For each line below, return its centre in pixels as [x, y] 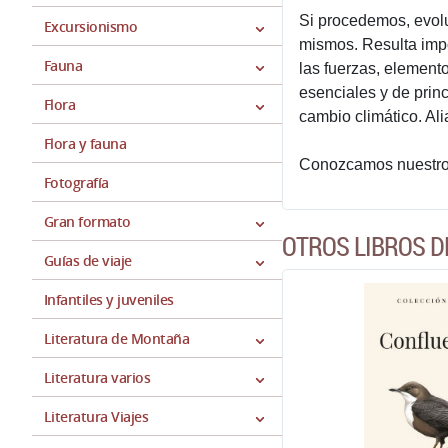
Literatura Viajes [96, 416]
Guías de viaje [88, 260]
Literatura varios [97, 377]
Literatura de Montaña [117, 338]
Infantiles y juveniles [109, 299]
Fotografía [76, 182]
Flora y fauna [85, 143]
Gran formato [87, 221]
